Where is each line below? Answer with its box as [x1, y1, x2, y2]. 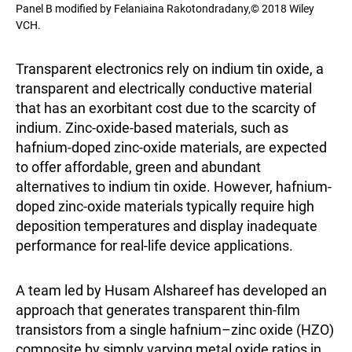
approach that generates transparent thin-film [16, 302, 300, 319]
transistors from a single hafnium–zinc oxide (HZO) [16, 321, 334, 339]
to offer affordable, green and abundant [16, 159, 261, 176]
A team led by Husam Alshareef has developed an [16, 282, 327, 299]
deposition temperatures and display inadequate [16, 218, 317, 235]
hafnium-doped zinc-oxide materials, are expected [16, 139, 327, 156]
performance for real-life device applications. [16, 237, 293, 255]
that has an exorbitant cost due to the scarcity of [16, 100, 316, 117]
